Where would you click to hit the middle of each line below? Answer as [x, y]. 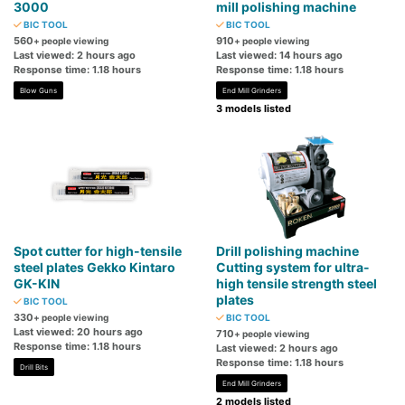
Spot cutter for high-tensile [98, 251]
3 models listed [254, 109]
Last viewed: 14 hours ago [279, 56]
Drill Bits [34, 367]
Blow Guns [38, 91]
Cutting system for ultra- [293, 268]
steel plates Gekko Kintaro [94, 268]
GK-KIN [37, 284]
